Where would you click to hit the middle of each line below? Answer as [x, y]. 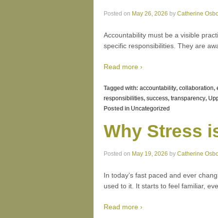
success [157, 98]
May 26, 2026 [150, 14]
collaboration [196, 88]
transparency [188, 98]
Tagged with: [122, 88]
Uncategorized [150, 108]
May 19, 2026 [150, 154]
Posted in [117, 108]
